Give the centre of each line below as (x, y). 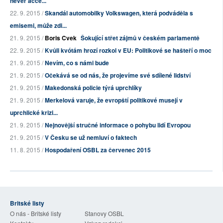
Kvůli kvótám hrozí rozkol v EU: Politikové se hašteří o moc (128, 51)
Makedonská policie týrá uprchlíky (93, 88)
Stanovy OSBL (104, 214)
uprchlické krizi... (34, 113)
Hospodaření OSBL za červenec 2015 (98, 150)
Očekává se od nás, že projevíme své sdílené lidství (118, 75)
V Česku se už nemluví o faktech (91, 138)
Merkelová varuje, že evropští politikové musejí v (114, 100)
